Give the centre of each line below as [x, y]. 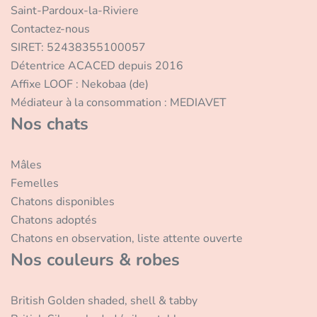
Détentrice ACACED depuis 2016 [97, 66]
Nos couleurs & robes [95, 260]
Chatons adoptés [54, 220]
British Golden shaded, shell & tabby [104, 301]
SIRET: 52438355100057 [78, 48]
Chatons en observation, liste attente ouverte [127, 239]
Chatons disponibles [63, 202]
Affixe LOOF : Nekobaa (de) [80, 85]
